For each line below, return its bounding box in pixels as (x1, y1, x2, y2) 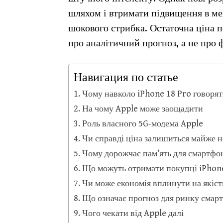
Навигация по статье (74, 71, 178, 85)
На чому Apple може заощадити (82, 104, 203, 114)
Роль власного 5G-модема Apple (82, 118, 203, 129)
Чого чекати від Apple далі (82, 208, 184, 219)
